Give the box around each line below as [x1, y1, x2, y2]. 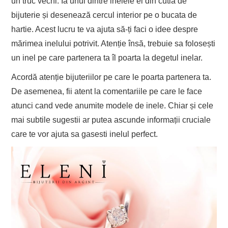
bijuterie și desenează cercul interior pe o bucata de [11, 11, 197, 20]
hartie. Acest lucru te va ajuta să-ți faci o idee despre [11, 25, 198, 34]
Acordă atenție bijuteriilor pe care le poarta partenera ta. [11, 73, 212, 82]
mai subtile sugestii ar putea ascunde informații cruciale [11, 116, 211, 125]
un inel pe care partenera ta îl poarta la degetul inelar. [11, 53, 203, 63]
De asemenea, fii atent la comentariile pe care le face [11, 87, 203, 96]
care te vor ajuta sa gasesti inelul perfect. [11, 130, 158, 139]
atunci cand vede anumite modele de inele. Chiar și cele [11, 101, 214, 110]
